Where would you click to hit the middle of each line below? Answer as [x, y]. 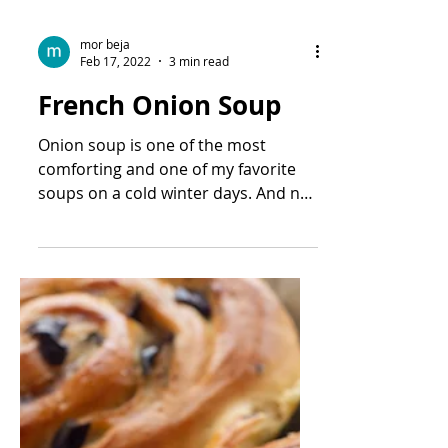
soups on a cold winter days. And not [177, 361]
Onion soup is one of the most [152, 313]
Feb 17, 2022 [115, 229]
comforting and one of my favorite [167, 337]
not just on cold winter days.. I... [156, 385]
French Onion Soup [159, 273]
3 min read [199, 229]
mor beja [105, 211]
